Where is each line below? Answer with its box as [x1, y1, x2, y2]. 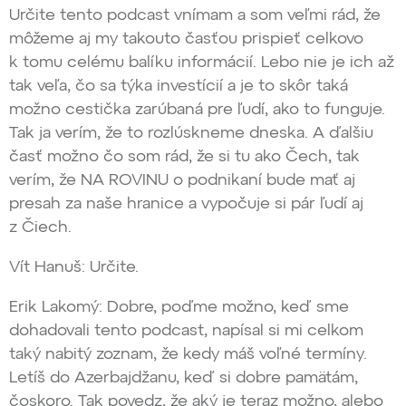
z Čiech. [9, 219, 72, 237]
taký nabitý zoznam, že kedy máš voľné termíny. [9, 346, 367, 363]
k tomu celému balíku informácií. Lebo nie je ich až [9, 54, 394, 72]
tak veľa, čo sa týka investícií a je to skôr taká [9, 78, 348, 95]
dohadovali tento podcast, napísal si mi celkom [9, 323, 363, 340]
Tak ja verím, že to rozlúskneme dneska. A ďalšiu [9, 125, 373, 142]
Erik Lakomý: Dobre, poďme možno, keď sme [9, 299, 349, 316]
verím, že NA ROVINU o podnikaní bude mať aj [9, 172, 355, 189]
